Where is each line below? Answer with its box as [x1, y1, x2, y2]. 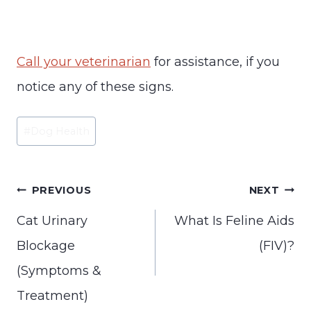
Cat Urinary [17, 212, 87, 228]
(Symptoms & [17, 262, 101, 278]
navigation [16, 193, 104, 212]
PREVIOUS [31, 183, 92, 196]
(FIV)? [259, 237, 294, 253]
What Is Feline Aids [174, 212, 294, 228]
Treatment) [17, 287, 88, 303]
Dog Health [30, 125, 90, 138]
